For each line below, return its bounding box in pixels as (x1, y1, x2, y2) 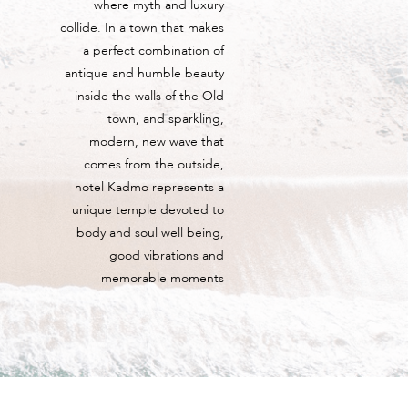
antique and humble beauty (65, 67, 225, 81)
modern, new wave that (89, 136, 225, 149)
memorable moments (101, 272, 225, 286)
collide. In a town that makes (60, 22, 225, 36)
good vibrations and (109, 250, 225, 263)
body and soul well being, (76, 227, 225, 240)
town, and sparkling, (107, 113, 225, 127)
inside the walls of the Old (75, 90, 225, 104)
